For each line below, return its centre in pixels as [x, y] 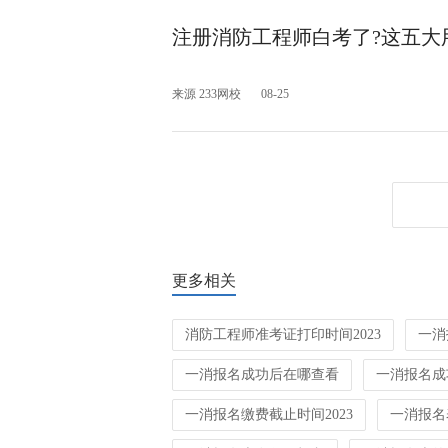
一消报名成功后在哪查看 [262, 374]
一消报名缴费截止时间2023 [269, 414]
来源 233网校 [206, 94]
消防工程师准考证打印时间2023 [283, 334]
